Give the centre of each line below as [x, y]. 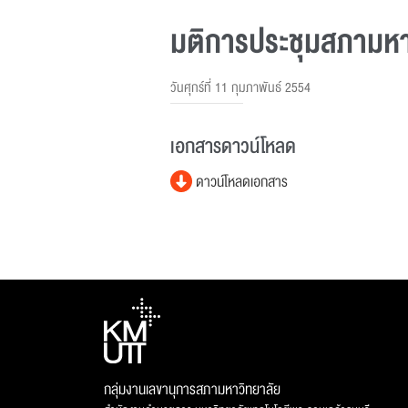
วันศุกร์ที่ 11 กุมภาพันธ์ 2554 [240, 87]
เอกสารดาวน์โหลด [233, 147]
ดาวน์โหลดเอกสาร [240, 182]
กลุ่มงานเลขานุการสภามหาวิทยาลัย [192, 389]
